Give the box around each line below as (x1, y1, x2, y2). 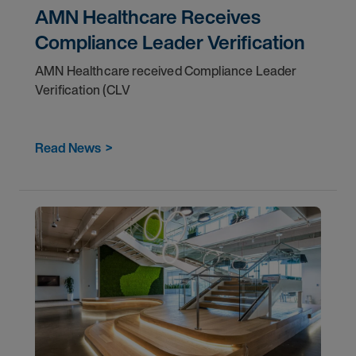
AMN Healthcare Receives (35, 2, 261, 31)
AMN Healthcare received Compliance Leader (35, 61, 297, 80)
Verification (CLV (35, 80, 130, 99)
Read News (35, 138, 101, 157)
